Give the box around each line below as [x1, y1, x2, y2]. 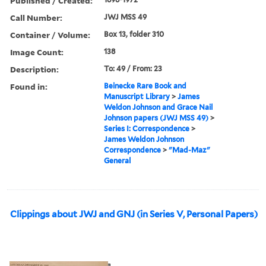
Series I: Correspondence [104, 123, 190, 133]
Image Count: [10, 46, 64, 58]
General [104, 156, 131, 165]
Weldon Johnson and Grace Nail [104, 102, 213, 112]
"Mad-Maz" [169, 145, 211, 154]
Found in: [10, 80, 47, 92]
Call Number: [10, 11, 62, 23]
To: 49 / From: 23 [104, 64, 163, 73]
